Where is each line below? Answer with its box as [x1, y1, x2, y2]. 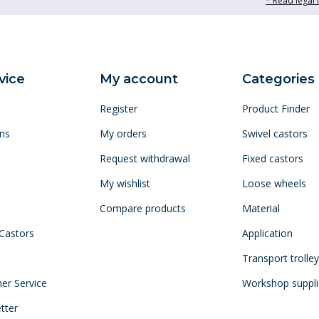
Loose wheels [242, 177, 307, 190]
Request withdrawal [99, 152, 190, 165]
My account [99, 71, 178, 87]
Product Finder [242, 102, 310, 115]
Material [242, 202, 281, 215]
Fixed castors [242, 152, 304, 165]
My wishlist [99, 177, 150, 190]
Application [242, 226, 293, 240]
